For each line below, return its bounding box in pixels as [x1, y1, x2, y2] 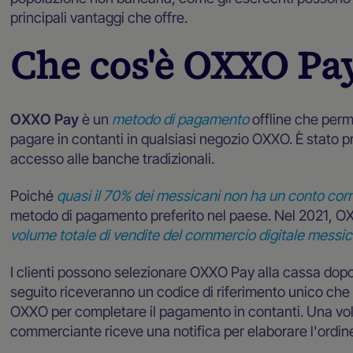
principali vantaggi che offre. [10, 9, 188, 27]
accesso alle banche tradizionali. [10, 149, 215, 167]
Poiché [10, 187, 54, 205]
